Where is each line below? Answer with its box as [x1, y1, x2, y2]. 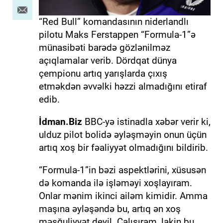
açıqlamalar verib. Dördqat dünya [38, 54, 177, 66]
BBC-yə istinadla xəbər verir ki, [82, 115, 211, 127]
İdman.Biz [38, 115, 82, 127]
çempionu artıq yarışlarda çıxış [38, 67, 167, 79]
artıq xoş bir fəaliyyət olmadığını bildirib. [38, 141, 208, 153]
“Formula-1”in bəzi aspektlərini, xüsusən [38, 164, 206, 176]
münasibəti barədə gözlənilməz [38, 41, 170, 53]
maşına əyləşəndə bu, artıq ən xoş [38, 203, 181, 215]
